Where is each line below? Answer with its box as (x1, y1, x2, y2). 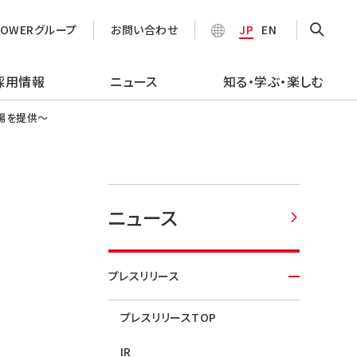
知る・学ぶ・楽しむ (222, 72, 324, 91)
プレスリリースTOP (120, 309, 217, 325)
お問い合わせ (111, 22, 178, 37)
